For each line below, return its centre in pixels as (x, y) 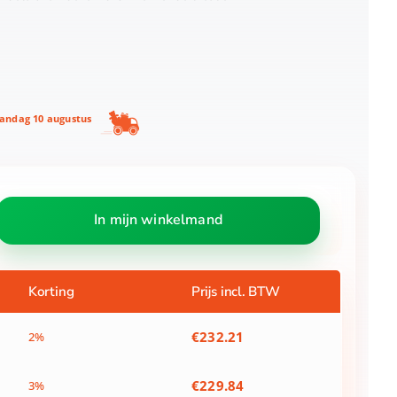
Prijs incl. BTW (235, 292)
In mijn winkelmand (158, 220)
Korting (51, 292)
